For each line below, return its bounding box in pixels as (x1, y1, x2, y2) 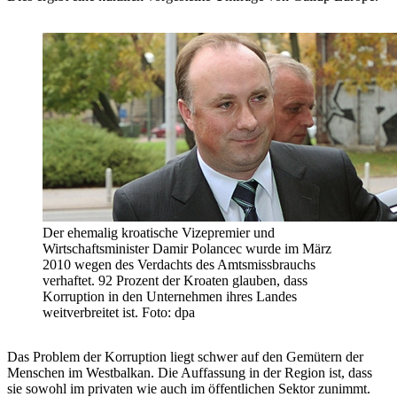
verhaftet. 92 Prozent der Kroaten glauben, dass (43, 273, 307, 289)
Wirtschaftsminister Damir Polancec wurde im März (43, 241, 331, 257)
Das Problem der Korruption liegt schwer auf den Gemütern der (7, 349, 363, 365)
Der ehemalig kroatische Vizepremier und (43, 225, 275, 241)
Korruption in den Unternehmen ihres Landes (43, 289, 297, 305)
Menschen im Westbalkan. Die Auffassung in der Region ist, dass (7, 365, 372, 381)
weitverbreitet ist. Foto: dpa (43, 305, 195, 321)
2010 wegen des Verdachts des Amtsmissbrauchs (43, 257, 315, 273)
